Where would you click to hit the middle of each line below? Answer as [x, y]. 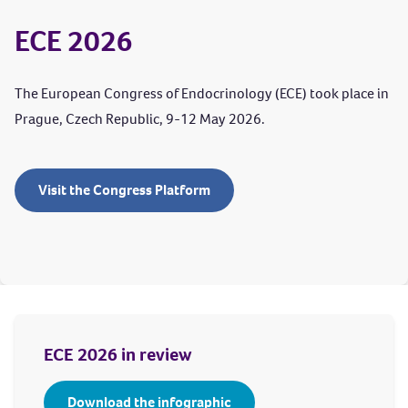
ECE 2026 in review [118, 355]
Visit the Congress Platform [124, 190]
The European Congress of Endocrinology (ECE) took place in [202, 93]
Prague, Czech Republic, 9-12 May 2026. [140, 119]
